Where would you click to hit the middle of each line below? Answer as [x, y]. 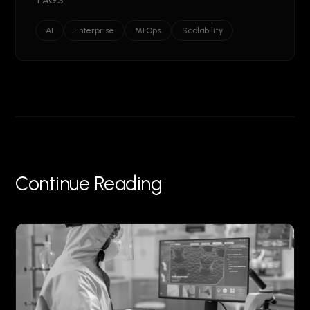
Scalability [202, 31]
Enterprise [94, 31]
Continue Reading [89, 184]
